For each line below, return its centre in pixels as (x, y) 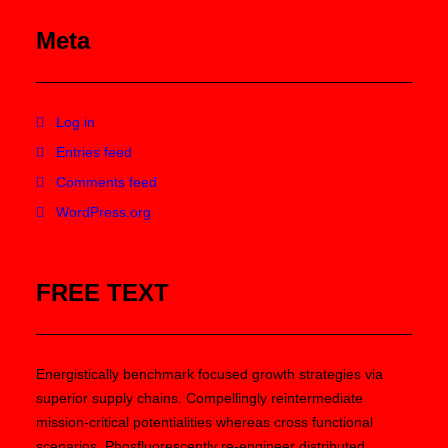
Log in (75, 122)
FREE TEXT (102, 292)
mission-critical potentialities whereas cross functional (204, 422)
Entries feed (94, 152)
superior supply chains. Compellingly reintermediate (199, 398)
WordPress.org (103, 212)
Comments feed (106, 182)
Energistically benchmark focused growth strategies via (209, 374)
